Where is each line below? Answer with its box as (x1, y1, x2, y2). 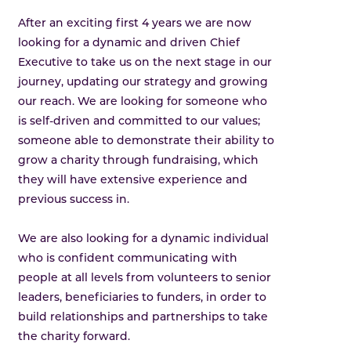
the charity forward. (18, 331, 131, 344)
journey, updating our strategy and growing (18, 77, 269, 89)
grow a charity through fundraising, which (18, 155, 259, 168)
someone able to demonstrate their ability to (18, 136, 275, 148)
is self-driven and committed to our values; (18, 116, 261, 128)
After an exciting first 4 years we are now (18, 18, 252, 31)
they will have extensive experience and (18, 175, 248, 187)
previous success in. (18, 194, 130, 207)
